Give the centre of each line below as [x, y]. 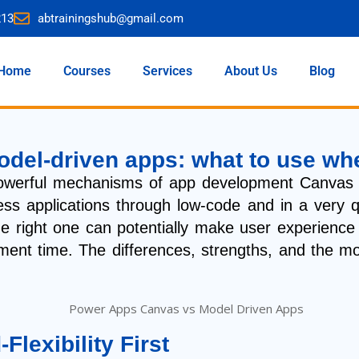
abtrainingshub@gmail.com [111, 18]
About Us [251, 71]
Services [167, 71]
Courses [87, 71]
